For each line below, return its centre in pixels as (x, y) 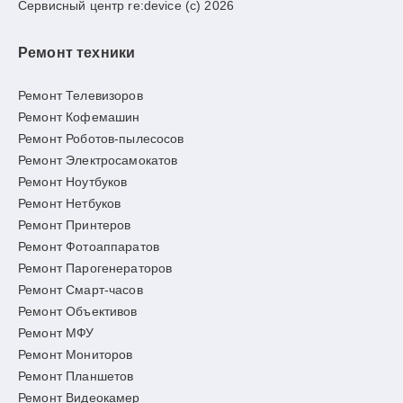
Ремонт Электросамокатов (98, 160)
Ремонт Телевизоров (81, 95)
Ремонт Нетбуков (70, 203)
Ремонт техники (77, 53)
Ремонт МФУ (56, 333)
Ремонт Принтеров (75, 225)
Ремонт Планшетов (76, 376)
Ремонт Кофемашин (79, 117)
